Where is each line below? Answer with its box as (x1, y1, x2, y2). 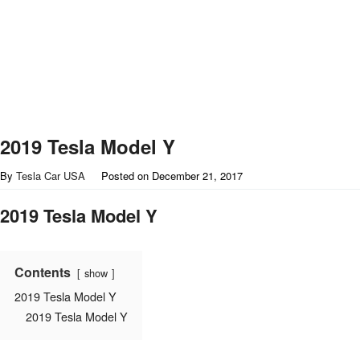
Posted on (101, 168, 152, 183)
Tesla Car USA (16, 168, 85, 183)
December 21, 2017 (152, 168, 243, 183)
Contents (14, 263, 71, 281)
